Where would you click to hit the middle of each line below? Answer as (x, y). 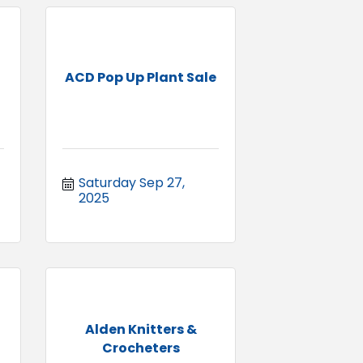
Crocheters (141, 348)
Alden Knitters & (141, 329)
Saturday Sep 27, (132, 182)
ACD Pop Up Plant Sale (141, 78)
